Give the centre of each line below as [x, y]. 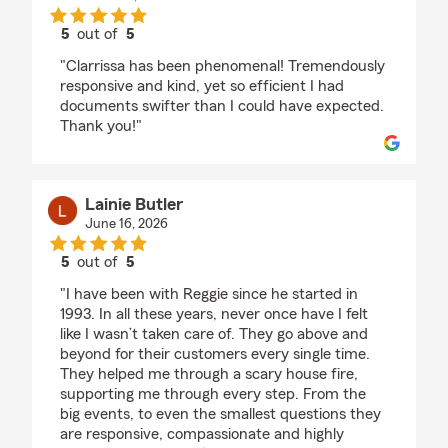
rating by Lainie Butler [171, 280]
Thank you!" [101, 126]
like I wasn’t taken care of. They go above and [214, 334]
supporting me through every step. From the [213, 394]
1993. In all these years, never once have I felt [214, 314]
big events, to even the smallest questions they [220, 414]
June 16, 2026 [126, 224]
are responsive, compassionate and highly [202, 434]
